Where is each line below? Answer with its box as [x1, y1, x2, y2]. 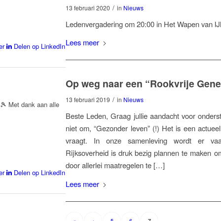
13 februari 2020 [66, 3, 110, 12]
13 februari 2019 [66, 95, 110, 104]
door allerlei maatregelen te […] [66, 160, 165, 171]
